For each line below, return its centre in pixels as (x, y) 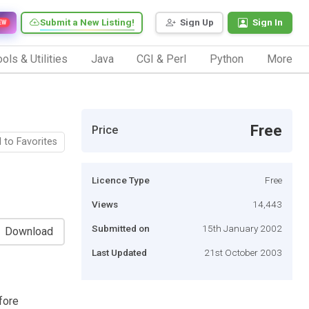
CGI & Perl (162, 59)
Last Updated (119, 252)
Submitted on (121, 228)
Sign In (268, 22)
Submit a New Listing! (87, 22)
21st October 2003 (243, 252)
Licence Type (121, 180)
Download (29, 231)
